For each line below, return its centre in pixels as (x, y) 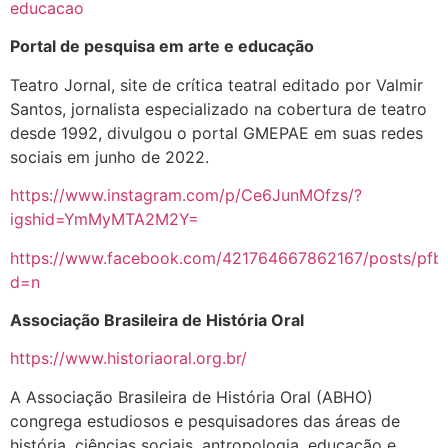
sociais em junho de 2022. (109, 156)
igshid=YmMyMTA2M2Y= (104, 219)
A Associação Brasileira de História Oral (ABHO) (191, 396)
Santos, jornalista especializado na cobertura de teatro (218, 108)
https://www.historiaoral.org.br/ (128, 358)
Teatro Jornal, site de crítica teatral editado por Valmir (216, 84)
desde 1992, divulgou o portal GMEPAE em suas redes (216, 132)
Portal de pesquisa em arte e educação (162, 46)
